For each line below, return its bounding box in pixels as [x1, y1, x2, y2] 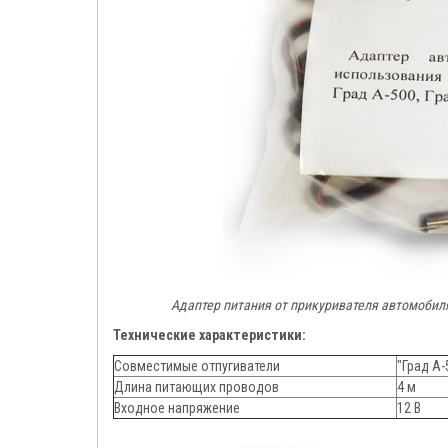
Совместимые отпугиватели [114, 358, 280, 375]
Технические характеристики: [113, 327, 306, 344]
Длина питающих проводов [114, 379, 279, 396]
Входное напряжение [114, 400, 240, 417]
